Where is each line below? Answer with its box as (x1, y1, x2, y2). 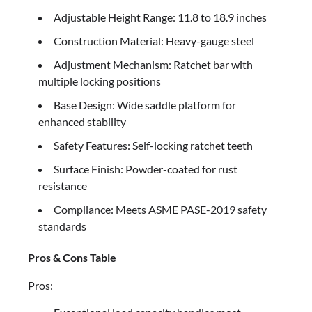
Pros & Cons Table (28, 251, 116, 265)
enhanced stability (38, 115, 126, 129)
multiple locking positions (38, 75, 161, 88)
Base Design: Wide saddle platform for (54, 98, 236, 112)
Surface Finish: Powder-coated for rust (54, 162, 237, 176)
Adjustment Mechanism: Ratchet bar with (54, 58, 253, 72)
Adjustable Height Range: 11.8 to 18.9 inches (54, 10, 267, 24)
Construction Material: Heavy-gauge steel (54, 34, 254, 48)
